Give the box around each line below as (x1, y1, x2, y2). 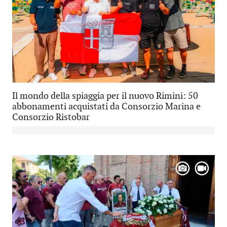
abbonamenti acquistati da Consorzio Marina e (12, 101, 201, 112)
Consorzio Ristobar (12, 111, 90, 123)
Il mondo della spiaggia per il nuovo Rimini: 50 (12, 90, 198, 101)
